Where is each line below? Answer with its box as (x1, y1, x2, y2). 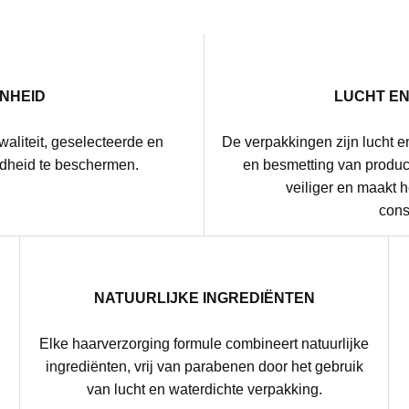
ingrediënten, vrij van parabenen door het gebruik (45, 359, 363, 374)
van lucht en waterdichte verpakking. (86, 382, 322, 397)
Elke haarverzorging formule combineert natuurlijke (39, 336, 370, 351)
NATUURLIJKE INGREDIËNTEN (93, 290, 315, 306)
